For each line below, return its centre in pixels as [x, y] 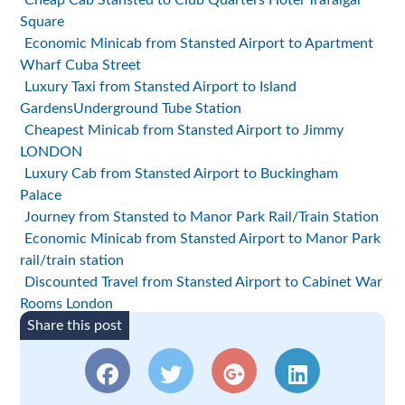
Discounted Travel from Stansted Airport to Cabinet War [204, 283]
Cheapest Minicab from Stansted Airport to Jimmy [184, 131]
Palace [41, 196]
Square [42, 22]
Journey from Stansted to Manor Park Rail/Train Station [202, 217]
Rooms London [67, 304]
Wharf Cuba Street [81, 66]
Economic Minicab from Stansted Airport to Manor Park [203, 239]
